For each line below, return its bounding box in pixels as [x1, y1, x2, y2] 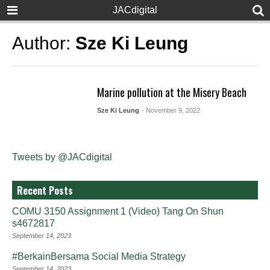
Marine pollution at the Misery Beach [96, 84, 246, 100]
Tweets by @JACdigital [12, 151, 112, 162]
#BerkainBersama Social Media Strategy [12, 251, 186, 262]
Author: [12, 33, 75, 53]
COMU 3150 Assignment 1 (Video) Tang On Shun [12, 206, 224, 216]
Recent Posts [17, 183, 73, 198]
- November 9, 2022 [141, 107, 200, 114]
